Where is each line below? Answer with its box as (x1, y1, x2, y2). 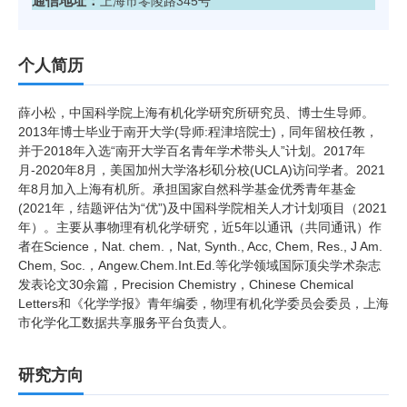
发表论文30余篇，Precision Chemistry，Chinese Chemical (18, 277, 353, 293)
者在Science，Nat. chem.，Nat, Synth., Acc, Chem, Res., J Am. (18, 239, 382, 254)
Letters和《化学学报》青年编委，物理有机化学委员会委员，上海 (18, 296, 389, 312)
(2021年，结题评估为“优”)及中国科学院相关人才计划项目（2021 (18, 201, 387, 216)
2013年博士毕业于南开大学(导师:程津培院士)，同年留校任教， (18, 124, 378, 140)
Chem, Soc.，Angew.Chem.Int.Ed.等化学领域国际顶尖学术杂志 (18, 258, 381, 273)
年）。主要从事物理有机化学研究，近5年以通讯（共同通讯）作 (18, 220, 382, 235)
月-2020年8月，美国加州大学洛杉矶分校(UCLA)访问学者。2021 (18, 163, 385, 178)
